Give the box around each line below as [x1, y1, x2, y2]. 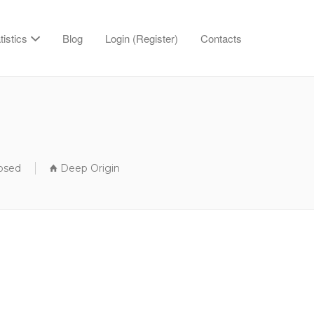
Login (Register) [105, 31, 178, 46]
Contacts [200, 31, 242, 46]
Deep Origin [60, 162, 120, 175]
